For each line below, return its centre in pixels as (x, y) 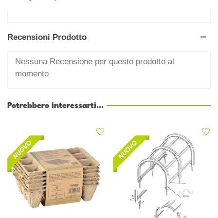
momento (32, 73)
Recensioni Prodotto (47, 37)
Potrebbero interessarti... (55, 106)
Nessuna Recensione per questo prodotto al (95, 61)
